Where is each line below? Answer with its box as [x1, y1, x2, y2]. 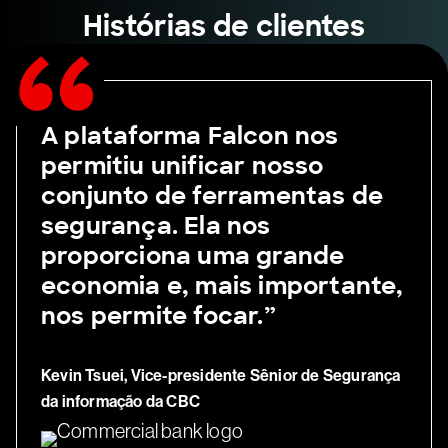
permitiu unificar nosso [41, 150, 324, 182]
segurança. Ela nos [41, 210, 271, 242]
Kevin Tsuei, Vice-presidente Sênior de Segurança [41, 366, 401, 386]
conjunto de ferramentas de [41, 180, 384, 212]
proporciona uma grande [41, 240, 345, 272]
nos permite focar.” [41, 300, 276, 332]
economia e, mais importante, [41, 270, 404, 302]
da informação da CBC [41, 392, 200, 412]
